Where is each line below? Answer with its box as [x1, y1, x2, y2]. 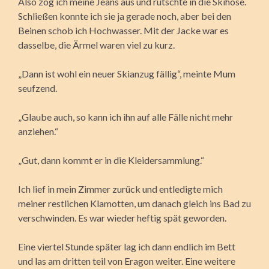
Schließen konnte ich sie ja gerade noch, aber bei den [18, 10, 231, 22]
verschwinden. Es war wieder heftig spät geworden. [18, 211, 226, 223]
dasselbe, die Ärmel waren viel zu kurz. [18, 38, 175, 50]
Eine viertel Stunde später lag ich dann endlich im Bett [18, 240, 235, 252]
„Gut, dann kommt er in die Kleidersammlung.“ [18, 154, 204, 166]
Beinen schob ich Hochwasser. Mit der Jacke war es [18, 24, 229, 36]
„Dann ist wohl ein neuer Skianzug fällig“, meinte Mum [18, 67, 235, 79]
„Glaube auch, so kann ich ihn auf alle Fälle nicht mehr [18, 110, 233, 122]
